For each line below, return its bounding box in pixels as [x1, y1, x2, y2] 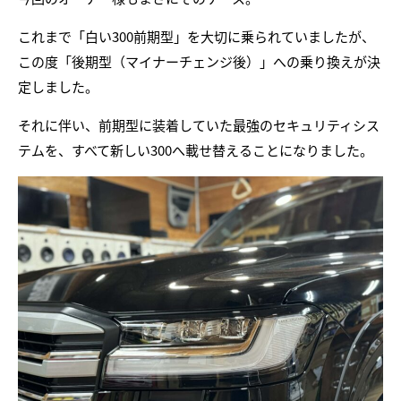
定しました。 [18, 76, 98, 96]
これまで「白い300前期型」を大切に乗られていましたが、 [18, 26, 375, 46]
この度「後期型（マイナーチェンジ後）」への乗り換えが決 [18, 51, 380, 71]
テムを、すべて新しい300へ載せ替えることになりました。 [18, 140, 373, 159]
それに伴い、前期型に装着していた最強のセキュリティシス [18, 115, 380, 134]
